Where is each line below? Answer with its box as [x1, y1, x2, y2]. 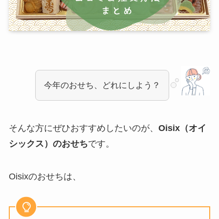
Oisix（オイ [158, 123, 206, 133]
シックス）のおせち [8, 138, 88, 149]
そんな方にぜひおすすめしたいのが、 [8, 123, 158, 133]
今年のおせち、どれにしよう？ [44, 80, 161, 90]
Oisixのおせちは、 [8, 172, 81, 182]
